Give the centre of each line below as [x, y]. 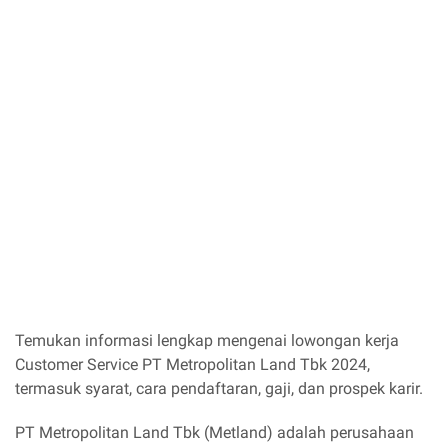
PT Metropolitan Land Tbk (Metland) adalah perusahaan [214, 432]
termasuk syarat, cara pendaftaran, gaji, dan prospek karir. [219, 388]
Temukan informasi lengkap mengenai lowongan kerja [207, 340]
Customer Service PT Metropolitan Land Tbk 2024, [192, 364]
